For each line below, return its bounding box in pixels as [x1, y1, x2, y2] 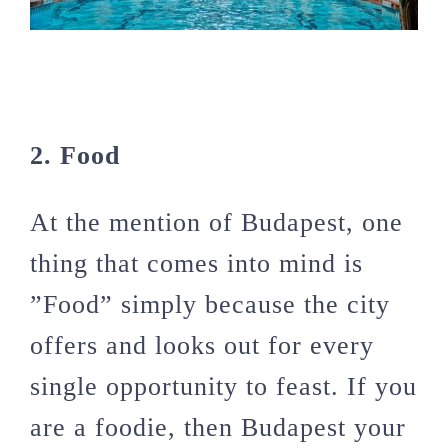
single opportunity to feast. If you [30, 372, 417, 402]
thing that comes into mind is [30, 249, 363, 279]
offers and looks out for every [30, 331, 374, 361]
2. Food [30, 141, 120, 171]
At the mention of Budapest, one [30, 208, 403, 238]
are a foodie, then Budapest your [30, 413, 406, 443]
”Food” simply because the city [30, 290, 390, 320]
